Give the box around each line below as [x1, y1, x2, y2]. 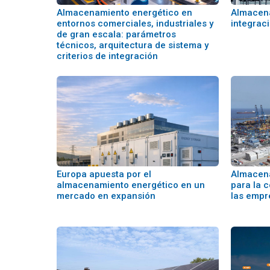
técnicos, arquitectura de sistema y [57, 40, 209, 51]
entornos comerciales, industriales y [57, 18, 213, 29]
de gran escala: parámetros [57, 29, 176, 40]
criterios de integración [57, 51, 158, 61]
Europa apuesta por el [57, 169, 151, 180]
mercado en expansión [57, 190, 155, 201]
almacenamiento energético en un [57, 180, 205, 190]
